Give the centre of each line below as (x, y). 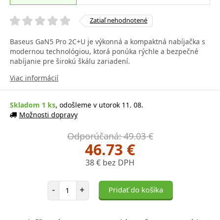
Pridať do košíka (136, 189)
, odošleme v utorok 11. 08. (99, 105)
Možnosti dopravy (48, 114)
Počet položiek (82, 185)
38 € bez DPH (110, 162)
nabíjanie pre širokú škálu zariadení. (70, 61)
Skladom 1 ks (33, 105)
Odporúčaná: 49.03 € (110, 136)
